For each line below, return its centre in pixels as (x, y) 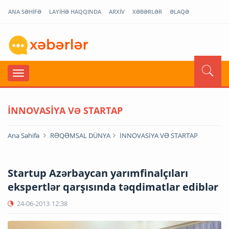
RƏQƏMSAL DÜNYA (80, 135)
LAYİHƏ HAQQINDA (75, 12)
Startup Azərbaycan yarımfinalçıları (98, 173)
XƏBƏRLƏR (147, 12)
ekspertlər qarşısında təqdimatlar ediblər (113, 187)
